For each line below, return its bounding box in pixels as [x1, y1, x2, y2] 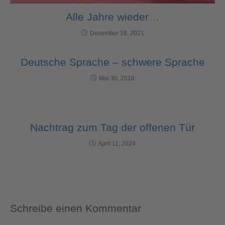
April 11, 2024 [98, 140, 136, 148]
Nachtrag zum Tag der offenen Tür [30, 122, 195, 134]
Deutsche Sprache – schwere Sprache [20, 56, 205, 68]
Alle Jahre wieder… [66, 11, 159, 23]
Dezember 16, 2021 [89, 30, 144, 37]
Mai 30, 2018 [99, 75, 135, 82]
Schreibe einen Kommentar [10, 202, 141, 214]
